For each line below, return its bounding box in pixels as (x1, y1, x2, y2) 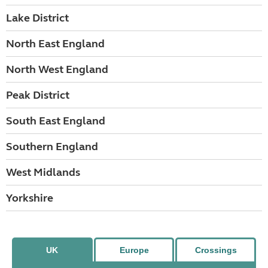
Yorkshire (6, 191, 53, 205)
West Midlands (6, 166, 80, 179)
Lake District (6, 11, 69, 25)
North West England (6, 63, 108, 76)
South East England (6, 114, 105, 127)
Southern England (6, 140, 98, 153)
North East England (6, 37, 105, 50)
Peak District (6, 89, 69, 102)
